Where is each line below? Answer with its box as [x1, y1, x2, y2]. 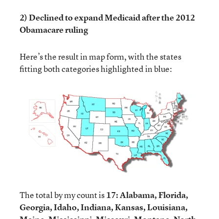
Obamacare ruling [20, 24, 88, 35]
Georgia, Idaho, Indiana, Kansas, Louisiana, [20, 201, 188, 213]
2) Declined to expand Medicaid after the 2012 [20, 12, 195, 23]
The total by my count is [20, 189, 106, 200]
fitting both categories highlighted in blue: [20, 63, 172, 74]
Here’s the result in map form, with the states [20, 51, 181, 62]
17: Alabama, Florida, [106, 189, 188, 200]
